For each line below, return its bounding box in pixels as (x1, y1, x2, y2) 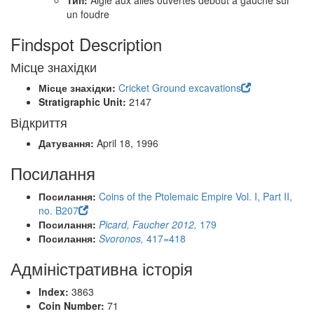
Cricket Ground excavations (118, 81, 241, 95)
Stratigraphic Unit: (39, 95, 129, 109)
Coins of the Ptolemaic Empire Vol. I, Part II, (99, 189, 292, 203)
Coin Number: (39, 299, 107, 313)
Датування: (39, 136, 97, 150)
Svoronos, (99, 231, 144, 245)
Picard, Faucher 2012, (99, 217, 200, 231)
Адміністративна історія (11, 256, 193, 280)
